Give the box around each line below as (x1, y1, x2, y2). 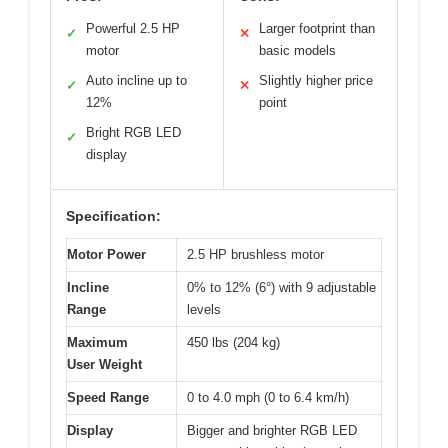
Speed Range (67, 390, 149, 406)
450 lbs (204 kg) (187, 335, 280, 351)
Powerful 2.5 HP (86, 21, 180, 37)
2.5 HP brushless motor (187, 247, 324, 263)
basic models (259, 43, 336, 59)
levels (187, 302, 221, 318)
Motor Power (67, 247, 146, 263)
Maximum (67, 335, 128, 351)
